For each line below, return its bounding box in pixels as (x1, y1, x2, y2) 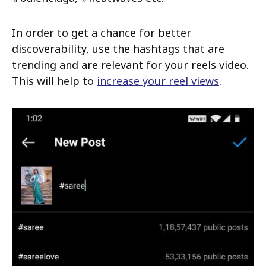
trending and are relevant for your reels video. (12, 58, 249, 72)
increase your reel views (97, 74, 219, 88)
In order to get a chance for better (12, 26, 191, 40)
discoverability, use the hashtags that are (12, 42, 224, 56)
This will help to (12, 74, 97, 88)
